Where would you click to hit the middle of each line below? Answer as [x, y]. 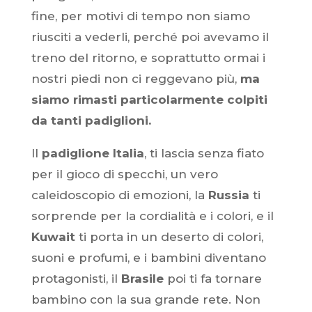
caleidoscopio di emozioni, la [119, 195]
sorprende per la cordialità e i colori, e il [152, 216]
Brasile [142, 279]
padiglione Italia [93, 153]
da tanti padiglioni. [91, 120]
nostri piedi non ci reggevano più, [135, 79]
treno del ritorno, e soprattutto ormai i [148, 58]
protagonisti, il [76, 279]
